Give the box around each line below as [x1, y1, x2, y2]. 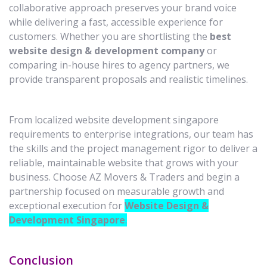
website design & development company [9, 44, 204, 57]
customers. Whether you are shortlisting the [9, 29, 210, 43]
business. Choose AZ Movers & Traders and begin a [9, 170, 240, 184]
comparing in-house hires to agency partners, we [9, 58, 229, 72]
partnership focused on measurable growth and [9, 184, 224, 198]
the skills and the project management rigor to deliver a [9, 141, 257, 155]
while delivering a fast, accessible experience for [9, 15, 223, 29]
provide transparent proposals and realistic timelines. [9, 72, 248, 86]
